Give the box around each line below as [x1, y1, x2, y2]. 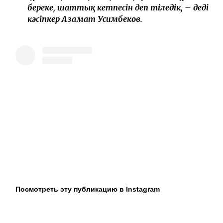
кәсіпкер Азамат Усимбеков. [27, 13, 142, 24]
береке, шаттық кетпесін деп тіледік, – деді [27, 2, 209, 12]
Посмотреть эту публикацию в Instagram [15, 185, 160, 193]
